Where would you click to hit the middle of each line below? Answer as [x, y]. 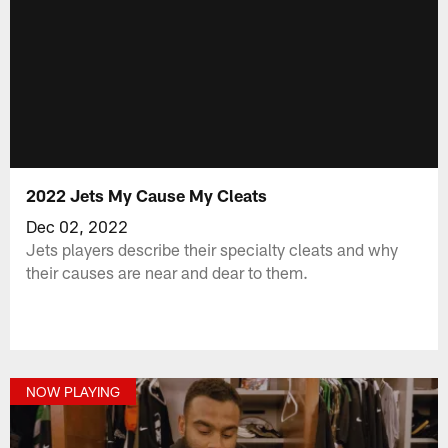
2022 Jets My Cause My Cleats [147, 194]
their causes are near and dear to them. [167, 271]
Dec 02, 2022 [77, 225]
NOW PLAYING [73, 392]
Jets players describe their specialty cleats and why [212, 248]
